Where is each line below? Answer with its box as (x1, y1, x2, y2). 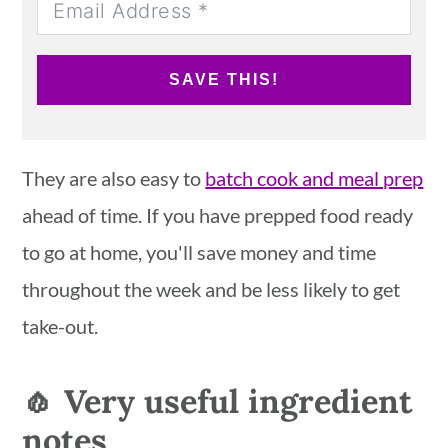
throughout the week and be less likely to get (22, 276, 401, 301)
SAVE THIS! (169, 70, 279, 88)
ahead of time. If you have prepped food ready (22, 202, 414, 227)
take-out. (22, 313, 99, 338)
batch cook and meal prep (205, 165, 424, 190)
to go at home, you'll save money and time (22, 239, 377, 264)
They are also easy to (22, 165, 206, 190)
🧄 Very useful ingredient (22, 379, 413, 422)
